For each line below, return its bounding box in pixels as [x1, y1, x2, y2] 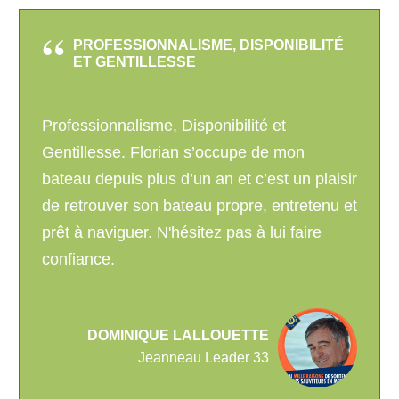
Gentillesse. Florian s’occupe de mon [42, 143, 305, 162]
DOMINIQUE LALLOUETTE [87, 328, 269, 344]
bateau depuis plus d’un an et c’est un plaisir [42, 170, 357, 189]
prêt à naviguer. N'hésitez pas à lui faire [42, 224, 322, 242]
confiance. [42, 250, 115, 269]
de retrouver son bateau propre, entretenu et [42, 197, 357, 216]
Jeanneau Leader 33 [138, 350, 269, 366]
